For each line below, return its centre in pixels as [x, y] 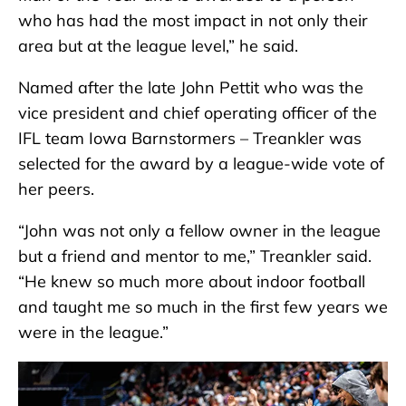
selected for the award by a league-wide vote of [201, 164]
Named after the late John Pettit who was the [191, 88]
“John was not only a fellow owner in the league [199, 231]
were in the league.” [93, 333]
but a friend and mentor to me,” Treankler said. [195, 256]
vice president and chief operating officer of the [198, 113]
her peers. [56, 189]
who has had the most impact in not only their [193, 21]
